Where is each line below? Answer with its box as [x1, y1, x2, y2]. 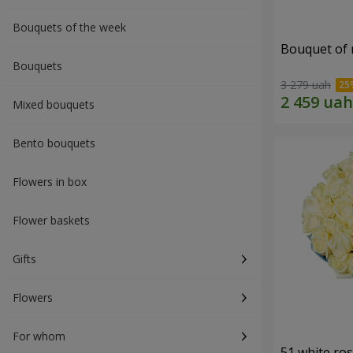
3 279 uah [281, 77, 331, 93]
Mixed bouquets [13, 97, 95, 112]
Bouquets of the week [13, 20, 126, 35]
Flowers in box [13, 174, 87, 189]
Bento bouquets [13, 136, 95, 150]
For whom [13, 329, 65, 344]
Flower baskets [13, 213, 90, 228]
